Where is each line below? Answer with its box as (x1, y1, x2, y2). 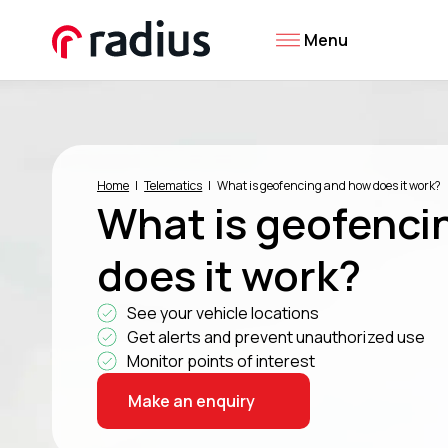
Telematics (144, 177, 203, 194)
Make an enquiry (128, 390, 256, 412)
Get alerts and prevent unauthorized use (127, 326, 425, 348)
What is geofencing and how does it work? (217, 177, 441, 194)
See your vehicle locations (127, 302, 320, 324)
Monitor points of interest (127, 350, 316, 372)
